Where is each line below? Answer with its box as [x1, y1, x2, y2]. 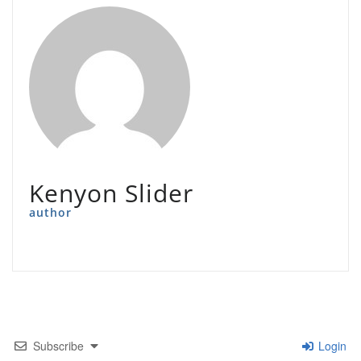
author [29, 205, 72, 221]
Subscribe [33, 338, 84, 355]
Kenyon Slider [29, 176, 193, 210]
